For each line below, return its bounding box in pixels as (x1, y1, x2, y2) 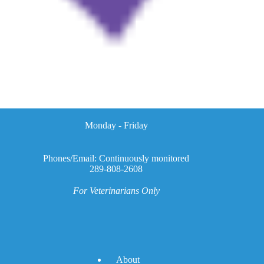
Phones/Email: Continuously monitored (43, 153, 190, 164)
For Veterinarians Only (72, 186, 160, 196)
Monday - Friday (84, 120, 148, 131)
